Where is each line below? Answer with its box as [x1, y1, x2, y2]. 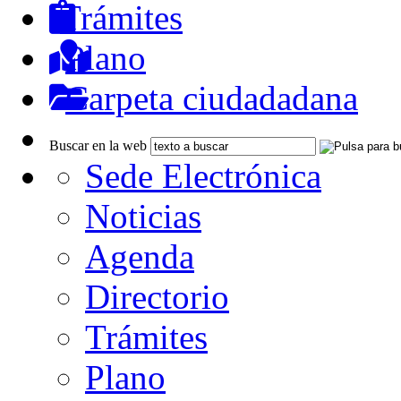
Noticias [85, 196, 201, 235]
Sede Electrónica [85, 156, 321, 195]
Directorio [85, 277, 229, 316]
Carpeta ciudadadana [65, 78, 358, 117]
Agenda [85, 236, 194, 276]
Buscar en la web [49, 137, 147, 153]
